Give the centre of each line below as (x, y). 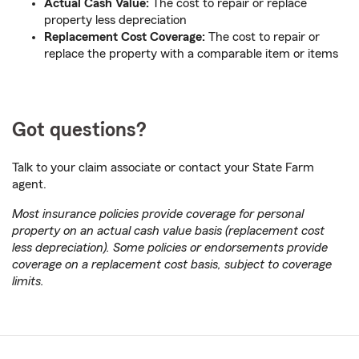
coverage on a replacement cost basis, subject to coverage (172, 264)
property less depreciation (115, 20)
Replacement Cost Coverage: (125, 36)
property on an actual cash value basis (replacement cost (168, 230)
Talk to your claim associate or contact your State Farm (163, 167)
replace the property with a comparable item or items (191, 53)
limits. (28, 281)
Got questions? (79, 130)
